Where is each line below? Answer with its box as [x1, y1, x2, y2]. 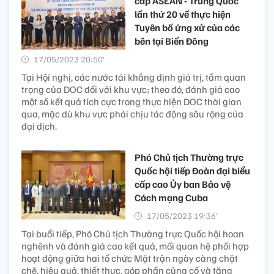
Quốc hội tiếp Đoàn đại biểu [135, 165, 250, 177]
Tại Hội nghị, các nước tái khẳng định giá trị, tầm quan [21, 71, 246, 84]
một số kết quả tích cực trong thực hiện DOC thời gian [21, 95, 242, 108]
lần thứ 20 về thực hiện [135, 8, 231, 21]
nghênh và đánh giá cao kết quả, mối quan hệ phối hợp [21, 240, 249, 253]
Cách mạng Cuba [135, 191, 208, 204]
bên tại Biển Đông [135, 35, 209, 48]
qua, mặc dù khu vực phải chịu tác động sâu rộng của [21, 108, 243, 120]
